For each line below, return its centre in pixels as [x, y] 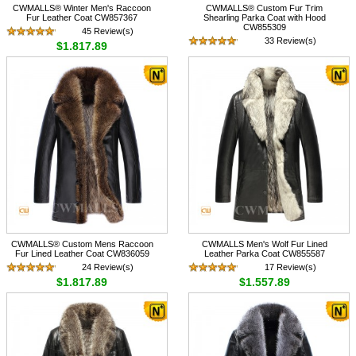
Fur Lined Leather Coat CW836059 [82, 253]
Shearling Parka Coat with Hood [264, 17]
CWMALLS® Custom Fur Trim [265, 8]
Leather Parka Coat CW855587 [264, 253]
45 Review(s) [108, 31]
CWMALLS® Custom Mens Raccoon [82, 244]
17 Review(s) [290, 267]
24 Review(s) [108, 267]
